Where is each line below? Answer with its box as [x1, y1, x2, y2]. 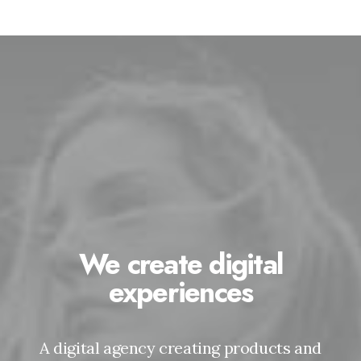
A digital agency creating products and [39, 338, 322, 358]
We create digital [78, 244, 283, 284]
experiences [108, 272, 253, 313]
